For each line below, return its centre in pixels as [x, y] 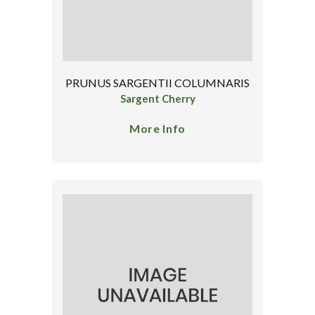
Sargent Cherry [157, 99]
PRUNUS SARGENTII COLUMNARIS [157, 82]
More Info [157, 128]
